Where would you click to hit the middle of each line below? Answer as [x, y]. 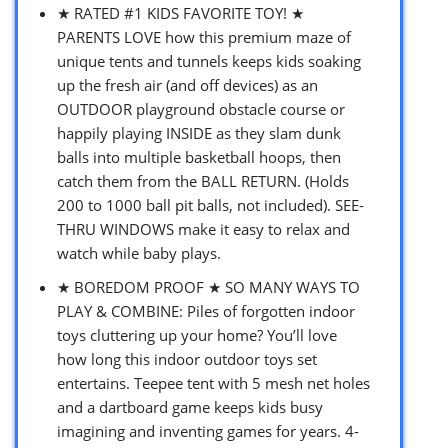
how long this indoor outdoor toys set [187, 358]
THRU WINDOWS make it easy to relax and [203, 228]
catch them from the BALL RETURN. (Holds [203, 180]
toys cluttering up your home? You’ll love [197, 334]
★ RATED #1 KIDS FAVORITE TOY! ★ [180, 12]
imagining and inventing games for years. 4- [208, 430]
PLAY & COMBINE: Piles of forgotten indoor [206, 310]
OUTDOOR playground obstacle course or [201, 108]
